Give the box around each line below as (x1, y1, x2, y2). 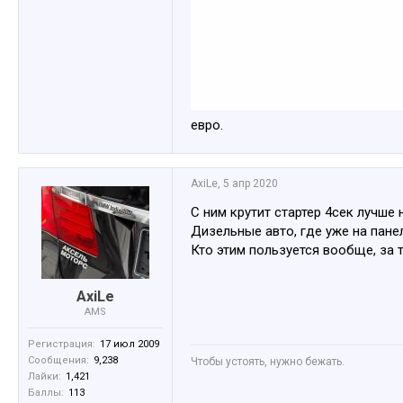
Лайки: (28, 371, 61, 383)
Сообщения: (28, 354, 89, 367)
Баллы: (28, 387, 64, 399)
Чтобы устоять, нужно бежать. (191, 355, 345, 369)
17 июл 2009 (100, 338, 159, 351)
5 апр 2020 (223, 177, 278, 191)
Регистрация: (28, 338, 95, 351)
